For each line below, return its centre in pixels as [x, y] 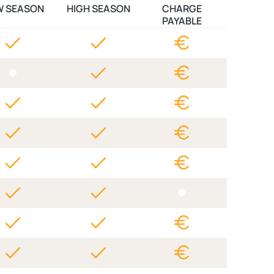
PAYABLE [182, 21]
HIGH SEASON [98, 9]
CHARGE [182, 9]
